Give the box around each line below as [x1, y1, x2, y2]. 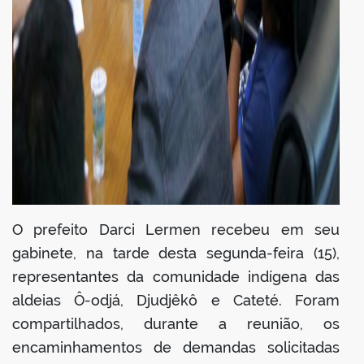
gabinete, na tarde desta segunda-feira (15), [12, 245, 340, 262]
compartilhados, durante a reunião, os [12, 315, 340, 333]
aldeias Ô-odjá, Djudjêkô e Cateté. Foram [12, 292, 340, 310]
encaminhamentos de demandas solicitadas [12, 339, 340, 357]
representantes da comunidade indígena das [12, 268, 340, 286]
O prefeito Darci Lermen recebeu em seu [12, 221, 340, 239]
